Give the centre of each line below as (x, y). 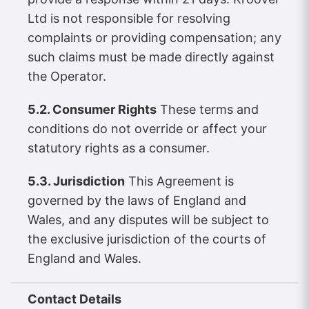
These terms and (208, 110)
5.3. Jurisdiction (76, 181)
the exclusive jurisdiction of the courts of (147, 239)
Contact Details (74, 299)
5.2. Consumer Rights (92, 110)
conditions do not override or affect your (147, 129)
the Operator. (67, 77)
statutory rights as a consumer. (119, 148)
